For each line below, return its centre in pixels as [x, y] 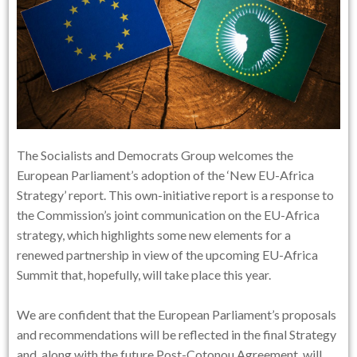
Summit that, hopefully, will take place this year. [144, 274]
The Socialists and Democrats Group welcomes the [155, 155]
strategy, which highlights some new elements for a [154, 234]
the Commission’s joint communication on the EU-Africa [169, 214]
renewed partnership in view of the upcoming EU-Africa [168, 254]
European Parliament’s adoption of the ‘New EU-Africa [166, 175]
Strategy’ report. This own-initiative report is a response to [176, 194]
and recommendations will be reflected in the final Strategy [177, 334]
